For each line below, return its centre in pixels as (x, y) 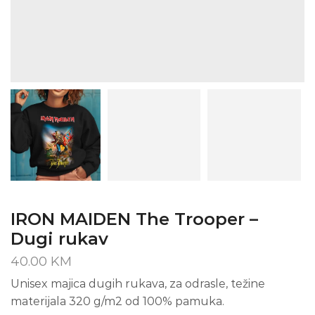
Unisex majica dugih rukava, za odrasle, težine (138, 284)
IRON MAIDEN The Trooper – (134, 219)
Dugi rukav (59, 239)
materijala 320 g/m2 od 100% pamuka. (117, 302)
